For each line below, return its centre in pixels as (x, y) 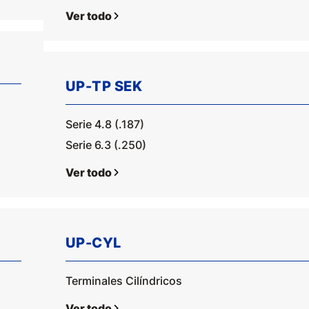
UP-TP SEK (104, 86)
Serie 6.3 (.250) (106, 145)
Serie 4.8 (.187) (104, 124)
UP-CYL (93, 243)
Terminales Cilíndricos (123, 281)
